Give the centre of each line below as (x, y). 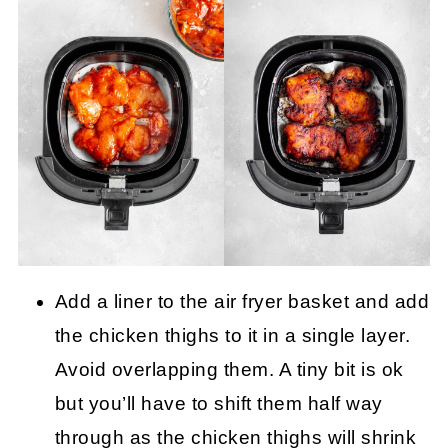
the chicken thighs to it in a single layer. (232, 335)
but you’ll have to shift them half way (218, 403)
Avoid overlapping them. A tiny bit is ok (229, 369)
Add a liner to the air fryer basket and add (242, 301)
